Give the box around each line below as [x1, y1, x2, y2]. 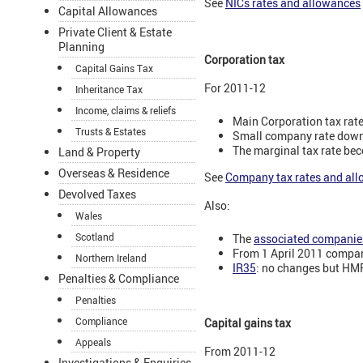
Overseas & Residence [58, 165, 169, 181]
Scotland [75, 230, 114, 244]
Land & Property [58, 144, 140, 160]
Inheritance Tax [75, 83, 143, 96]
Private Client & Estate [58, 24, 172, 41]
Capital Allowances [58, 3, 157, 19]
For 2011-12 [204, 80, 266, 96]
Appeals [75, 335, 111, 349]
